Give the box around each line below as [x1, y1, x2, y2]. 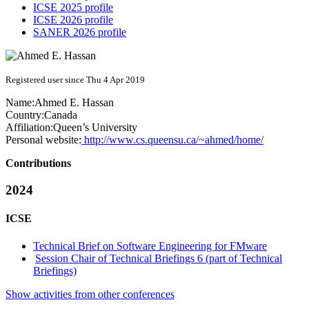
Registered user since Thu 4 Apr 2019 [6, 74, 145, 86]
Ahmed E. [34, 97, 82, 109]
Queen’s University [53, 121, 137, 134]
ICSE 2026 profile [33, 14, 113, 26]
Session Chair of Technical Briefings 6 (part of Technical [35, 252, 283, 264]
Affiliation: [6, 121, 53, 134]
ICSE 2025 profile [33, 1, 113, 14]
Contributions [6, 157, 71, 170]
